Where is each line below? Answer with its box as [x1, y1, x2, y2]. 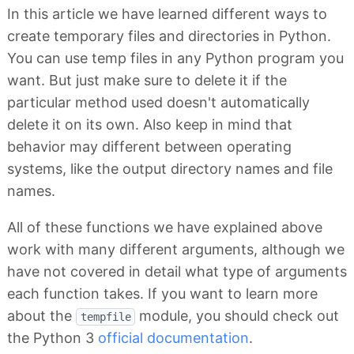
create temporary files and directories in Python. [7, 28, 331, 45]
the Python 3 [7, 330, 98, 347]
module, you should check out [135, 307, 339, 325]
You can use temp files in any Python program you [7, 50, 344, 67]
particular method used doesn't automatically [7, 94, 310, 111]
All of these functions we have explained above [7, 219, 322, 236]
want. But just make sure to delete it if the [7, 72, 287, 89]
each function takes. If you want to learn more [7, 285, 318, 303]
